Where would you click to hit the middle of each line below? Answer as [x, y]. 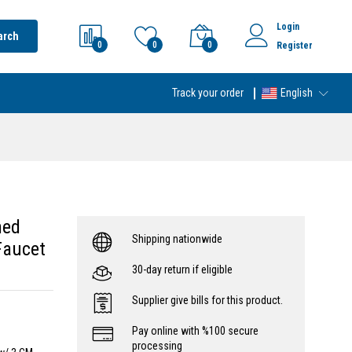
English [295, 93]
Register [295, 46]
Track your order [207, 93]
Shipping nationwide [177, 239]
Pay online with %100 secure [195, 331]
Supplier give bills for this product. [207, 300]
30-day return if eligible [182, 269]
